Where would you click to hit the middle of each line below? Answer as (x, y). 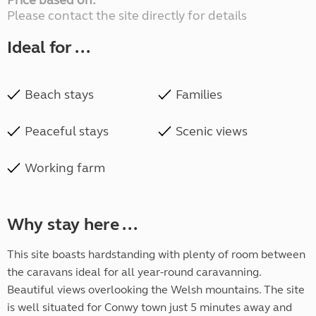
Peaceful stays (67, 132)
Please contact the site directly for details (127, 16)
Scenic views (212, 132)
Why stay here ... (72, 225)
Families (199, 95)
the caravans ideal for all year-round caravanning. (134, 272)
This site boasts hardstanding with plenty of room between (156, 255)
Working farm (65, 168)
